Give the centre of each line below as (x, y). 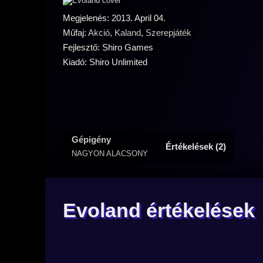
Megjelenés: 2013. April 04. (114, 18)
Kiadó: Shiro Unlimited (105, 62)
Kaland (128, 33)
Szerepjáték (168, 33)
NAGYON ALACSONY (110, 154)
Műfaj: (75, 33)
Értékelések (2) (196, 146)
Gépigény (91, 139)
